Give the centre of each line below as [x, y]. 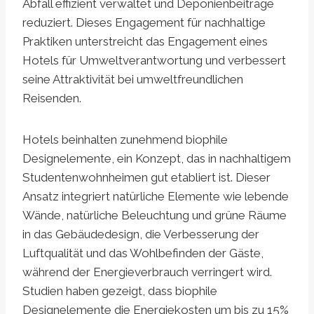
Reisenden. [52, 98]
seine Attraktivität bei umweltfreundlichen [133, 79]
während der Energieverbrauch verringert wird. [147, 272]
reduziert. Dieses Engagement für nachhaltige [144, 22]
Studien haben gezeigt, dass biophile [120, 291]
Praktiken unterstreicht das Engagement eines [145, 41]
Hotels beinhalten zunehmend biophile [125, 139]
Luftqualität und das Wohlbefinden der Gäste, [143, 253]
